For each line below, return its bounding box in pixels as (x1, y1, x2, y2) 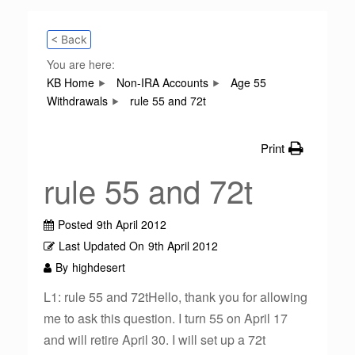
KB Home (47, 74, 94, 90)
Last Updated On (59, 238, 144, 254)
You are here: (47, 56, 115, 72)
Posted (58, 216, 93, 232)
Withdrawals (47, 93, 108, 109)
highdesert (72, 259, 125, 275)
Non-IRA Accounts (116, 74, 208, 90)
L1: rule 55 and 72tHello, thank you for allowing (44, 288, 307, 306)
